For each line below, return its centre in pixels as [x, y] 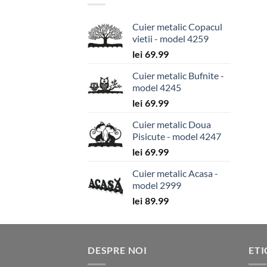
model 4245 [157, 87]
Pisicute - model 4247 [177, 136]
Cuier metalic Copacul [177, 26]
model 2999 [157, 185]
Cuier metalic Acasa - [175, 173]
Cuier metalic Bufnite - [178, 75]
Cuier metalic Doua [172, 124]
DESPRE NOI [117, 250]
